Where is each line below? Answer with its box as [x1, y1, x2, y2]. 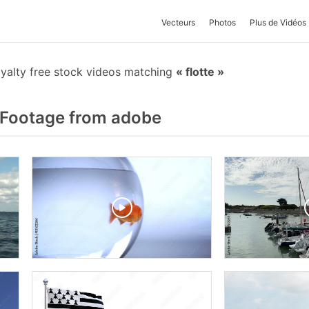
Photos [209, 17, 236, 28]
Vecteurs [161, 17, 195, 28]
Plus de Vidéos [250, 17, 306, 28]
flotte [183, 65, 217, 79]
